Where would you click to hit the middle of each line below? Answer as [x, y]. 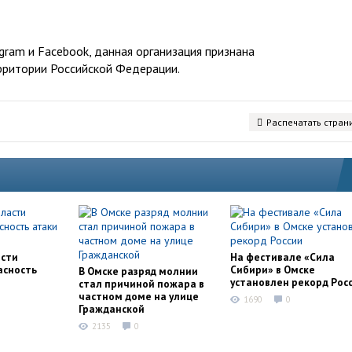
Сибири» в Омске [273, 269]
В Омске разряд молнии [138, 271]
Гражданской [112, 309]
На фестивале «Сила [282, 257]
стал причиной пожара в [141, 284]
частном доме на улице [139, 296]
